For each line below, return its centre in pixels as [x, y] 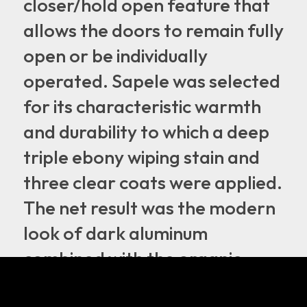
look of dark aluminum [115, 233]
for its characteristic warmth [142, 106]
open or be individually [115, 55]
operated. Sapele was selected [151, 81]
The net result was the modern [149, 207]
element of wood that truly [135, 283]
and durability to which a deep [146, 131]
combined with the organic [132, 258]
